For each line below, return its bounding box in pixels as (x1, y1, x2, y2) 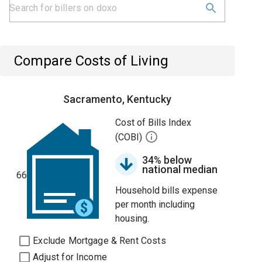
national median (142, 163, 218, 175)
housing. (115, 213, 150, 224)
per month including (115, 199, 195, 210)
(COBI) (115, 132, 145, 143)
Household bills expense (115, 185, 218, 196)
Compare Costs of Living (14, 53, 169, 69)
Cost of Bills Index (115, 117, 192, 128)
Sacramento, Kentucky (63, 93, 172, 105)
